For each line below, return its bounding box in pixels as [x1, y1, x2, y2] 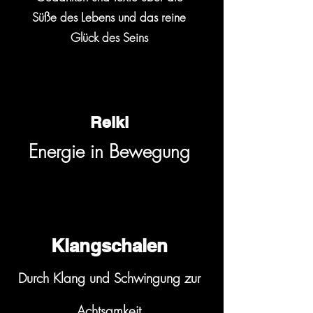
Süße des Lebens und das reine [32, 9, 186, 26]
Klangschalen [50, 235, 168, 257]
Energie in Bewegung [28, 140, 190, 164]
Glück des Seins [70, 29, 148, 46]
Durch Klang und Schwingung [17, 269, 184, 288]
